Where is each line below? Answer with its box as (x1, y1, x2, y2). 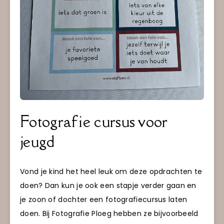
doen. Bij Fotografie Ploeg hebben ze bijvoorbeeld (20, 208, 198, 219)
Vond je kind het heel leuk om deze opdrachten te (20, 166, 202, 177)
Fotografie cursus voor (20, 111, 167, 132)
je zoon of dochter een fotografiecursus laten (20, 194, 187, 205)
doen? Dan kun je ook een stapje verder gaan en (20, 180, 196, 191)
